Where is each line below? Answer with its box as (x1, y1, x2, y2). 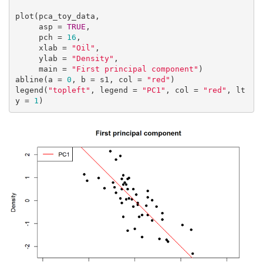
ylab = (38, 54, 72, 63)
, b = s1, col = (71, 75, 147, 85)
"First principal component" (71, 65, 198, 74)
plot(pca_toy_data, (15, 12, 100, 21)
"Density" (71, 54, 114, 63)
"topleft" (48, 86, 90, 95)
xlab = (38, 43, 72, 53)
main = (38, 65, 72, 74)
